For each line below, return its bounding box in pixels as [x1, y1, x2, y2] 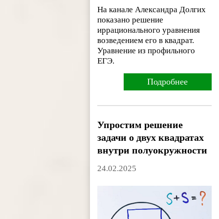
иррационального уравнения [97, 25, 200, 35]
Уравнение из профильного [97, 45, 196, 55]
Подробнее [147, 76, 188, 87]
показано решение [97, 15, 164, 24]
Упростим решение [97, 119, 183, 130]
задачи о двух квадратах [97, 131, 204, 143]
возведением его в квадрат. [97, 35, 195, 45]
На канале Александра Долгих [97, 4, 206, 14]
